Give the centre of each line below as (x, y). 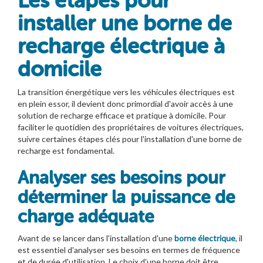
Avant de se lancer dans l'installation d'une (96, 238)
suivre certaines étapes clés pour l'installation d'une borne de (130, 139)
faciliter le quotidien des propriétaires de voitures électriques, (131, 127)
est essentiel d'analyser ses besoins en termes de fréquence (129, 249)
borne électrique (205, 238)
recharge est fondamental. (66, 150)
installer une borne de (125, 23)
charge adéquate (86, 216)
